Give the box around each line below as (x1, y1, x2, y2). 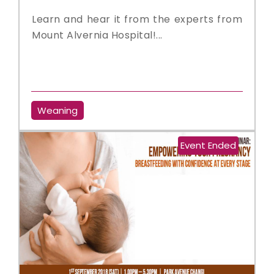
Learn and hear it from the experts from (32, 12, 242, 26)
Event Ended (180, 139, 236, 152)
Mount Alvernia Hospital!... (32, 28, 163, 42)
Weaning (37, 104, 78, 117)
